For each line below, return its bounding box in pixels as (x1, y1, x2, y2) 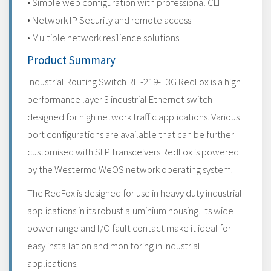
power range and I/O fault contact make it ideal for (27, 221, 231, 235)
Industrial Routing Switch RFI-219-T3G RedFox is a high (27, 75, 241, 88)
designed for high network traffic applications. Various (27, 110, 240, 123)
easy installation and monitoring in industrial (27, 239, 200, 252)
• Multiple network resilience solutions (27, 31, 179, 44)
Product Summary (27, 53, 116, 67)
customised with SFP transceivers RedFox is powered (27, 145, 239, 158)
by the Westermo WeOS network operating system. (27, 163, 233, 176)
